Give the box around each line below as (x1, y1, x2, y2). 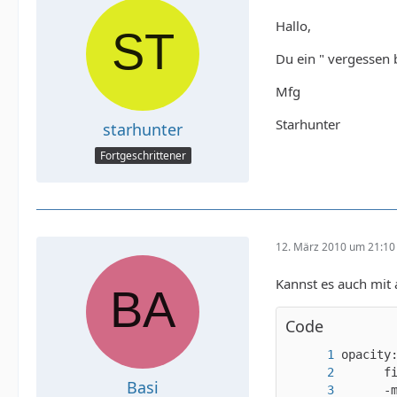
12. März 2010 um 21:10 (276, 238, 395, 254)
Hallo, (276, 17, 311, 35)
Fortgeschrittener (99, 148, 186, 164)
